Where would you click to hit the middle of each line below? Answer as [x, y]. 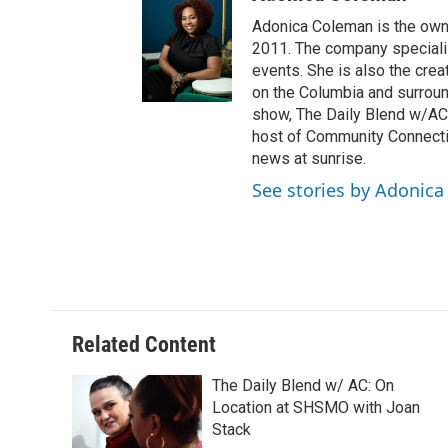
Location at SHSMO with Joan [316, 408]
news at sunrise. [309, 159]
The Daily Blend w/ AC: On [303, 386]
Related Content [144, 345]
